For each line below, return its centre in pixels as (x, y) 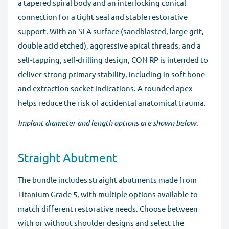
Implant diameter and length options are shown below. (108, 122)
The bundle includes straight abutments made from (107, 180)
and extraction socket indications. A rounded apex (105, 88)
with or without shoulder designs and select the (101, 223)
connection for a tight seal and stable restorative (103, 17)
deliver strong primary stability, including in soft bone (111, 74)
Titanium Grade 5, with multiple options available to (108, 194)
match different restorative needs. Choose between (108, 209)
